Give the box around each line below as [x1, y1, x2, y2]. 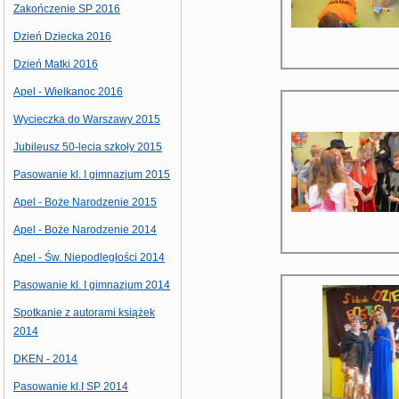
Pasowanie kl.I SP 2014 [13, 380, 128, 393]
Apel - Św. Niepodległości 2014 [13, 251, 165, 264]
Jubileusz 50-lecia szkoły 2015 [13, 141, 162, 153]
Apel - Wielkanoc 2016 [13, 85, 123, 98]
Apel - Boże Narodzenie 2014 [13, 224, 157, 236]
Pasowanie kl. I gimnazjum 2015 [13, 168, 170, 181]
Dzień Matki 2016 [13, 58, 98, 70]
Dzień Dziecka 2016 [13, 30, 111, 43]
